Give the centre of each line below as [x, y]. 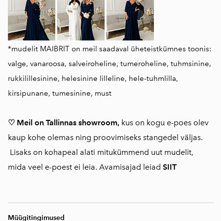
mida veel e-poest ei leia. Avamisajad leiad [85, 167]
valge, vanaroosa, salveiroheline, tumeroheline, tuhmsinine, [110, 64]
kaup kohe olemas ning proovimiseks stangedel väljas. [105, 137]
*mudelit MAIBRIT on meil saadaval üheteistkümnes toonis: [110, 49]
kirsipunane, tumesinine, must [60, 93]
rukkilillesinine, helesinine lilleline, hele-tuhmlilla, [93, 78]
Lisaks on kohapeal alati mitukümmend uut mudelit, [101, 152]
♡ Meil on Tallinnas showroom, [64, 123]
